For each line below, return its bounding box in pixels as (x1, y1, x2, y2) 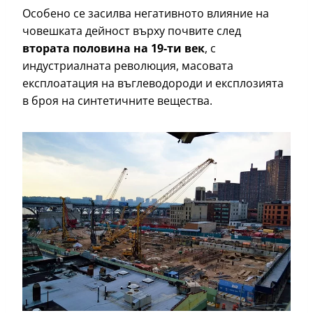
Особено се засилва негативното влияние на (22, 6, 269, 22)
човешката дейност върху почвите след (22, 23, 241, 39)
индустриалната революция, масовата (22, 58, 233, 74)
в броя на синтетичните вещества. (22, 93, 215, 109)
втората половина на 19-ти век (22, 41, 205, 57)
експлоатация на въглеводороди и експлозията (22, 75, 284, 92)
